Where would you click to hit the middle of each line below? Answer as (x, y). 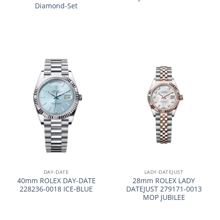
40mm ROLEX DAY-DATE (56, 180)
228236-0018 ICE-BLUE (56, 189)
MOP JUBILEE (164, 197)
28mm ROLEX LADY (164, 180)
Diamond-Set (56, 6)
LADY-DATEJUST (164, 172)
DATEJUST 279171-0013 (164, 189)
